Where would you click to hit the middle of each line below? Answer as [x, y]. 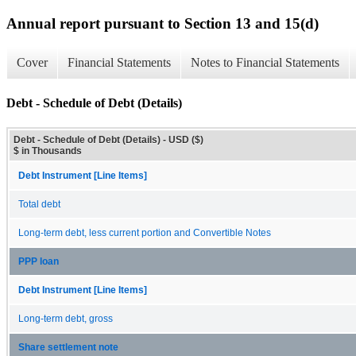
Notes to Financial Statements [265, 63]
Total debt [39, 204]
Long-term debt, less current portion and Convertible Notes [145, 232]
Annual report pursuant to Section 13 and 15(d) [163, 23]
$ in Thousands [48, 151]
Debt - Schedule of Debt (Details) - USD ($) [108, 139]
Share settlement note [68, 347]
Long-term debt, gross [66, 318]
